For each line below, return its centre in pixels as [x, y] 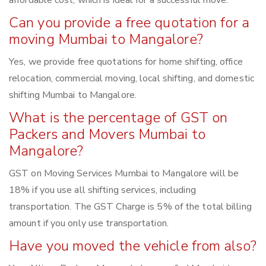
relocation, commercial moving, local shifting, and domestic [132, 79]
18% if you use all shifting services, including [102, 190]
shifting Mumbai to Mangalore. [73, 95]
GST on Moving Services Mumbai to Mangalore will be [124, 174]
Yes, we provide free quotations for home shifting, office [126, 62]
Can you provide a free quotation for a [129, 23]
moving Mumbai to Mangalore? [106, 39]
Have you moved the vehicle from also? [133, 246]
